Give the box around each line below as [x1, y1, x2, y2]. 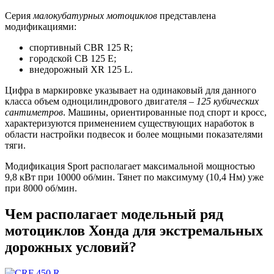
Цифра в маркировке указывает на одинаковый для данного [5, 85, 256, 96]
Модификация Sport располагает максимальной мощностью [5, 161, 255, 172]
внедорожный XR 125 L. [29, 64, 133, 75]
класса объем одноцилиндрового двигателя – [5, 96, 196, 107]
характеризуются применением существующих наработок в [5, 118, 254, 129]
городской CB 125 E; [29, 53, 116, 64]
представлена [157, 10, 216, 21]
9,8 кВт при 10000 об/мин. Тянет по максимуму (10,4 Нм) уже [5, 172, 264, 183]
